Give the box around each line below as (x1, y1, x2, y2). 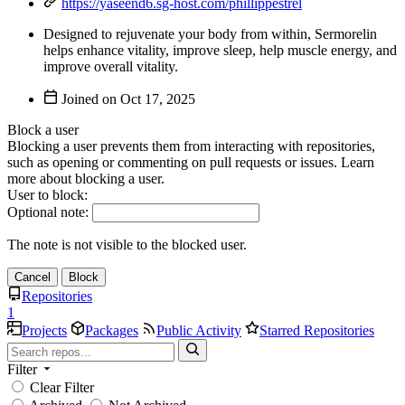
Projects (22, 323, 67, 338)
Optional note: (7, 204, 89, 220)
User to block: (7, 187, 88, 202)
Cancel (14, 270, 51, 284)
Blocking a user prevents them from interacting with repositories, (7, 138, 375, 154)
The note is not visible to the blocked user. (7, 237, 247, 252)
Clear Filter (26, 380, 94, 395)
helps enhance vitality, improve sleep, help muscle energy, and (43, 42, 397, 58)
